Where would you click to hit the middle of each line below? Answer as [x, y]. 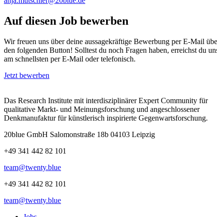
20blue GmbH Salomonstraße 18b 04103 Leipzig [79, 134]
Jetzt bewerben [27, 75]
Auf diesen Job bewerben [66, 21]
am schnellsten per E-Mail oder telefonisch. [70, 59]
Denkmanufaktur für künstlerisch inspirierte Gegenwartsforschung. [106, 118]
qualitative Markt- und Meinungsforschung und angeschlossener [102, 109]
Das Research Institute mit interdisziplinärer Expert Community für [106, 100]
